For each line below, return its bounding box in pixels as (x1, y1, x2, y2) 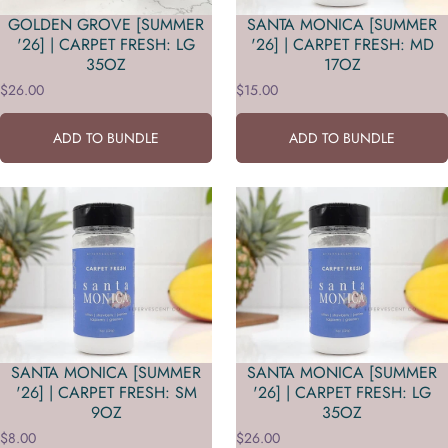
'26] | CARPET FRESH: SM (15, 381, 197, 405)
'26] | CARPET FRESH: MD (250, 32, 434, 56)
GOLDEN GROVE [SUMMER (8, 12, 204, 36)
